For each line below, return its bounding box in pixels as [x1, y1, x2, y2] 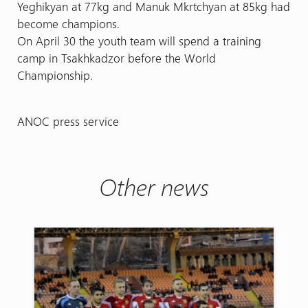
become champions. [16, 15, 120, 31]
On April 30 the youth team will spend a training [16, 32, 261, 48]
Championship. [16, 67, 93, 82]
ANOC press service [16, 113, 119, 129]
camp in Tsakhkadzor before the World [16, 49, 216, 65]
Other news [99, 170, 209, 202]
